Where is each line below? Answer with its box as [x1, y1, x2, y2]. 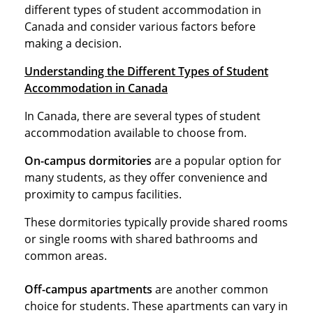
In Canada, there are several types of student [24, 108, 261, 124]
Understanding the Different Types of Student [24, 63, 268, 79]
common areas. [24, 247, 107, 263]
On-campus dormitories [24, 152, 152, 168]
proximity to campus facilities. [24, 186, 182, 202]
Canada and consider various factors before [24, 18, 256, 34]
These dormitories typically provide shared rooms [24, 214, 288, 230]
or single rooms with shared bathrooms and [24, 231, 258, 247]
